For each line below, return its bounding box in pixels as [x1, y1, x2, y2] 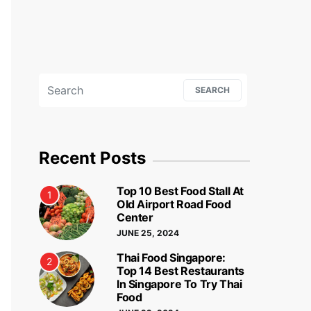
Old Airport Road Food [117, 197, 231, 212]
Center [117, 210, 153, 225]
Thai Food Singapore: [117, 251, 226, 265]
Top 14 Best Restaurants [117, 264, 244, 278]
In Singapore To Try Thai [117, 277, 242, 292]
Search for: [38, 74, 86, 85]
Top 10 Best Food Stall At [117, 184, 244, 199]
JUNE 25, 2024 [117, 228, 179, 239]
